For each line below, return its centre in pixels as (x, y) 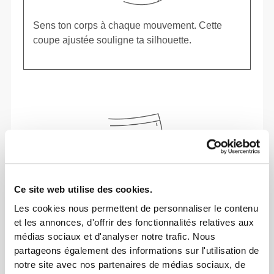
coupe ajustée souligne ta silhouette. (113, 40)
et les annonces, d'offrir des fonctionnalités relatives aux (134, 223)
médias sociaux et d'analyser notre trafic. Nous (115, 237)
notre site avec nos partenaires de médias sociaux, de (130, 265)
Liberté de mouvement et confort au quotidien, (131, 264)
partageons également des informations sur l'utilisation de (136, 251)
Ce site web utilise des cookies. (83, 190)
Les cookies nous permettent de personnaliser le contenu (136, 209)
